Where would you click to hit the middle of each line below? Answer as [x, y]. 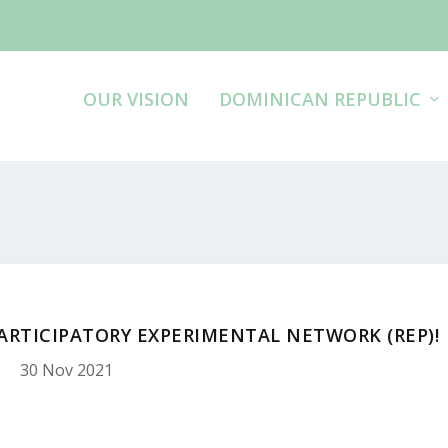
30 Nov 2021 [67, 369]
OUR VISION [135, 99]
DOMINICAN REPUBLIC [319, 99]
